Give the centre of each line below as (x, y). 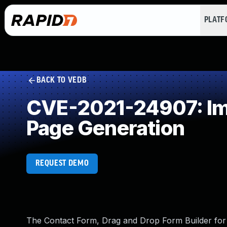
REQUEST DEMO (62, 163)
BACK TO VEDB (62, 80)
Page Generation (105, 128)
